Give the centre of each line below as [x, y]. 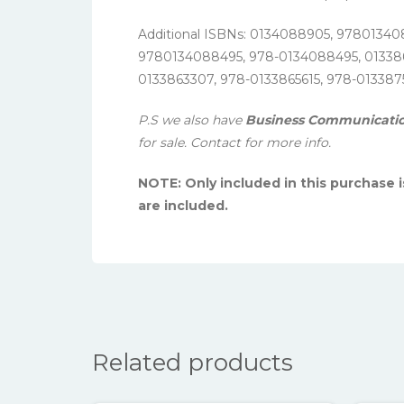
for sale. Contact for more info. [234, 143]
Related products [193, 363]
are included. [183, 206]
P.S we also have [190, 120]
